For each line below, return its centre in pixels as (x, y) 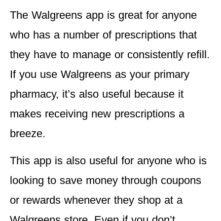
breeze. (28, 134)
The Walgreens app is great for (84, 15)
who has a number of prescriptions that (103, 35)
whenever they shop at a (123, 200)
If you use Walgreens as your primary (100, 74)
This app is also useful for (74, 160)
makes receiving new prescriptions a (97, 114)
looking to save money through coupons (106, 180)
